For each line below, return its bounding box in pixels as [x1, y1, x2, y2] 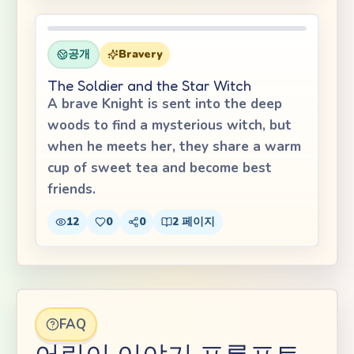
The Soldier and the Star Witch [47, 77, 251, 94]
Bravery [119, 47, 162, 62]
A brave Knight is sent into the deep [47, 95, 282, 113]
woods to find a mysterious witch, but [47, 116, 292, 134]
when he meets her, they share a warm [47, 137, 301, 156]
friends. [47, 180, 96, 198]
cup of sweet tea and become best [47, 159, 272, 177]
